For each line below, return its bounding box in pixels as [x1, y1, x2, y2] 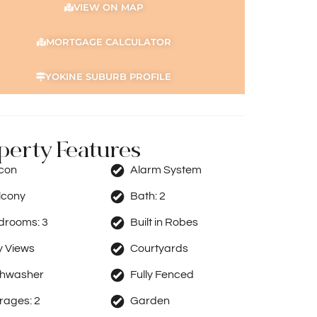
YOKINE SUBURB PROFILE [45, 71, 171, 82]
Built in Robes [130, 217, 198, 228]
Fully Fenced [130, 269, 194, 280]
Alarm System [130, 164, 202, 175]
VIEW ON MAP [74, 1, 143, 13]
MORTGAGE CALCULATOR [45, 36, 171, 47]
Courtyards [130, 243, 188, 254]
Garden [130, 295, 170, 306]
